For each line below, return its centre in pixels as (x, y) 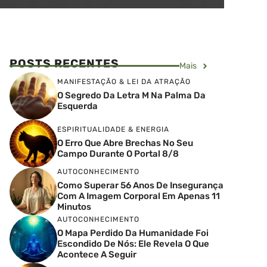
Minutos (74, 207)
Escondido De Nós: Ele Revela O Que (133, 243)
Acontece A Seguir (97, 254)
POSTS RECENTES (64, 63)
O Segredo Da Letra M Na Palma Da (131, 95)
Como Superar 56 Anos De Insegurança (140, 185)
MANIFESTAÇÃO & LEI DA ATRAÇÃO (124, 81)
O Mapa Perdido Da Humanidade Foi (133, 233)
